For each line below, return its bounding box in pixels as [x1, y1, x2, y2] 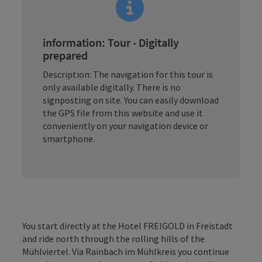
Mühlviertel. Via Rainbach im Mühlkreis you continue [22, 245, 229, 257]
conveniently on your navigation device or [43, 119, 208, 132]
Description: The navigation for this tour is [43, 68, 213, 80]
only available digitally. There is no [43, 81, 181, 93]
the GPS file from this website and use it [43, 106, 203, 119]
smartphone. [43, 132, 95, 144]
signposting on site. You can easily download [43, 94, 219, 106]
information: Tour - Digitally [43, 35, 179, 50]
